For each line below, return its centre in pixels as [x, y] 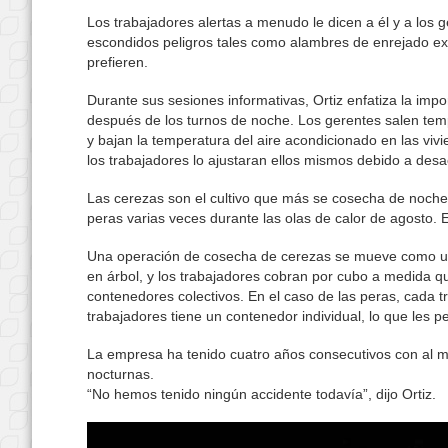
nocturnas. [120, 374]
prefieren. [117, 62]
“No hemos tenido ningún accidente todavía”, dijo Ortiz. [261, 394]
